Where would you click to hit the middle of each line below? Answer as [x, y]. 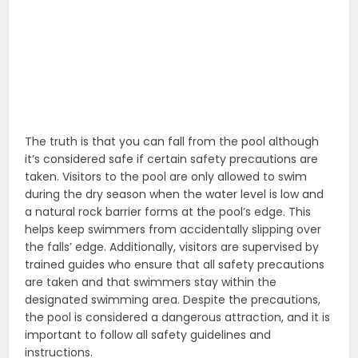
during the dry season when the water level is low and [175, 194]
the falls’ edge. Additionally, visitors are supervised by [172, 247]
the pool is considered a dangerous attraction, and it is [178, 317]
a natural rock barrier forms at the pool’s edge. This [168, 211]
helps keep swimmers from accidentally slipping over [173, 229]
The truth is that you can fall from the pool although [172, 141]
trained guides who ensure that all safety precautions [175, 264]
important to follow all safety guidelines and [148, 334]
